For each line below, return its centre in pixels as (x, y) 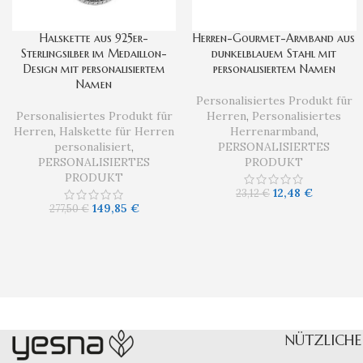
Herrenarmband (273, 132)
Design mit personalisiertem (94, 69)
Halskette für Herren (117, 132)
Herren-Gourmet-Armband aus (274, 38)
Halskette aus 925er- (94, 38)
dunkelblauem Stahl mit (274, 54)
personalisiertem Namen (274, 69)
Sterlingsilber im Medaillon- (94, 54)
